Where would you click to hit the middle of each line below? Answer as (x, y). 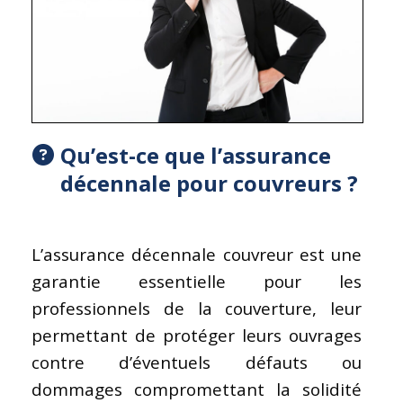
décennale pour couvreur (196, 183)
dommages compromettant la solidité (197, 389)
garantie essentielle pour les (197, 281)
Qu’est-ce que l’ (142, 155)
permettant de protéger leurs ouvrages (197, 335)
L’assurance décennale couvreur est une (197, 254)
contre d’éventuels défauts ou (197, 362)
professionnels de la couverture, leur (197, 308)
